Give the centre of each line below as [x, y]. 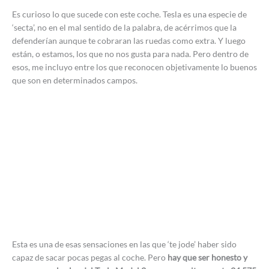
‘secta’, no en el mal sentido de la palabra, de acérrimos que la [124, 27]
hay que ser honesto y [207, 258]
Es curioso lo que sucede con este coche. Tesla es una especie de [129, 14]
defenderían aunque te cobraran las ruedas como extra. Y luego [129, 40]
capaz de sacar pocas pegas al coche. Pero [90, 258]
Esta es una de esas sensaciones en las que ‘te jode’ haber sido [124, 244]
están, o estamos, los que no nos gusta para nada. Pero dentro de [130, 53]
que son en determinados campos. [75, 80]
